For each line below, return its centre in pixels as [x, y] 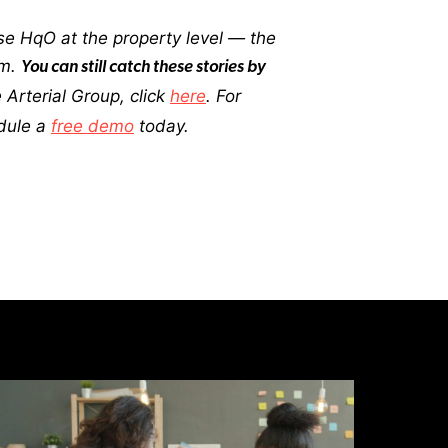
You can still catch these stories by [143, 67]
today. [161, 125]
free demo [92, 125]
